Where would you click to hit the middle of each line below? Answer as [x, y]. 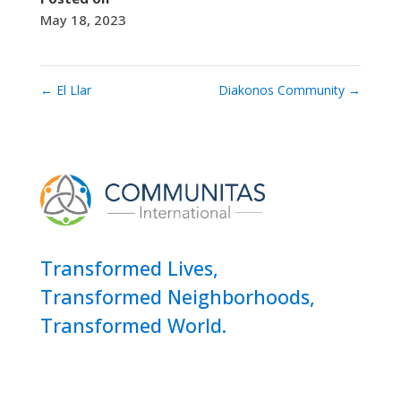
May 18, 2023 [83, 20]
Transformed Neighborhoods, [177, 296]
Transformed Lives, [129, 268]
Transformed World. [133, 325]
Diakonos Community [284, 90]
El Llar [72, 90]
